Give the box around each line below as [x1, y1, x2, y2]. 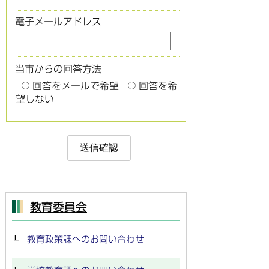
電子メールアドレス [15, 17, 101, 26]
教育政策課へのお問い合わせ [27, 235, 144, 244]
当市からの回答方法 [15, 64, 101, 74]
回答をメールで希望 [32, 81, 119, 91]
